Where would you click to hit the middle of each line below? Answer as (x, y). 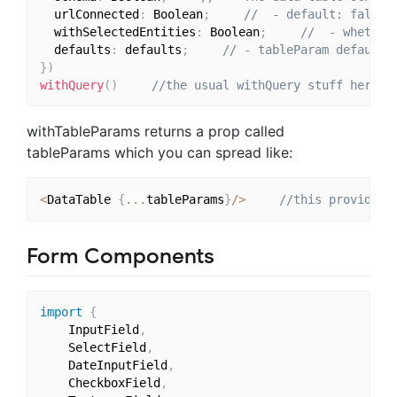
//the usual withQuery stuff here (265, 85)
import (61, 312)
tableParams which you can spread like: (160, 153)
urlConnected (89, 14)
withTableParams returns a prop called (156, 132)
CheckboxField (114, 383)
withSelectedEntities (117, 31)
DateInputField (117, 366)
